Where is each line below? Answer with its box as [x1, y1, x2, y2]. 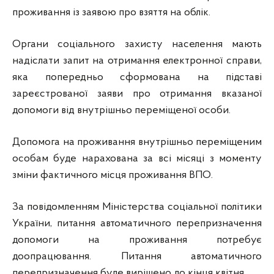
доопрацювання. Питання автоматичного [12, 251, 262, 262]
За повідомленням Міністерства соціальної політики [12, 201, 262, 213]
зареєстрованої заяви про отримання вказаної [12, 88, 262, 100]
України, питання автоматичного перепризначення [12, 218, 262, 229]
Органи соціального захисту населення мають [12, 39, 262, 50]
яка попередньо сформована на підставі [12, 72, 262, 83]
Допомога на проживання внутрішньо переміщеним [12, 136, 262, 148]
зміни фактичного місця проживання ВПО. [12, 169, 213, 181]
